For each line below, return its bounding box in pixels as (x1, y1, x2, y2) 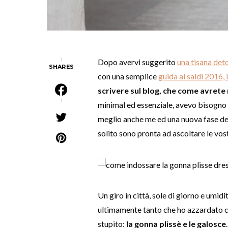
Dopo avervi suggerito (98, 57, 177, 67)
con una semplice (98, 71, 158, 81)
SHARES (49, 63, 74, 70)
